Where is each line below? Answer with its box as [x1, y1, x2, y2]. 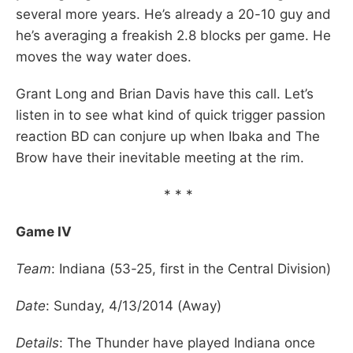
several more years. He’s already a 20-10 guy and [16, 6, 331, 22]
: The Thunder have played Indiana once [59, 334, 315, 351]
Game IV [16, 223, 72, 240]
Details [16, 334, 59, 351]
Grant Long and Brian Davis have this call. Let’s [16, 85, 314, 102]
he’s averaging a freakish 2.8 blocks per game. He [16, 27, 331, 43]
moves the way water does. [16, 48, 191, 65]
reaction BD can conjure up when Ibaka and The [16, 128, 320, 144]
